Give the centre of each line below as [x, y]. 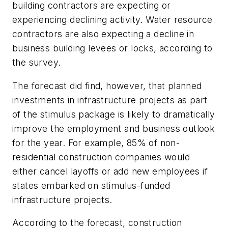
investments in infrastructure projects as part [110, 100]
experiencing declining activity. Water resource [112, 20]
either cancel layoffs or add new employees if [110, 171]
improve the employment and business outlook [114, 128]
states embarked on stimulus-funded [91, 185]
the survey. [37, 63]
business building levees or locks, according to [112, 48]
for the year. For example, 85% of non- [96, 142]
